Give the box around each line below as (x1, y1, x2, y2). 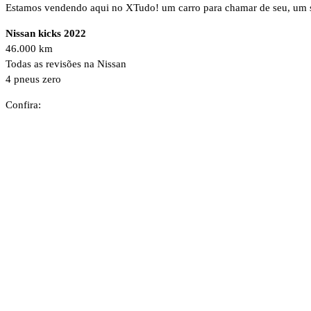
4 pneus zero (6, 73, 61, 85)
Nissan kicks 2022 (6, 27, 86, 39)
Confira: (6, 99, 41, 110)
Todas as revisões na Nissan (6, 58, 126, 69)
